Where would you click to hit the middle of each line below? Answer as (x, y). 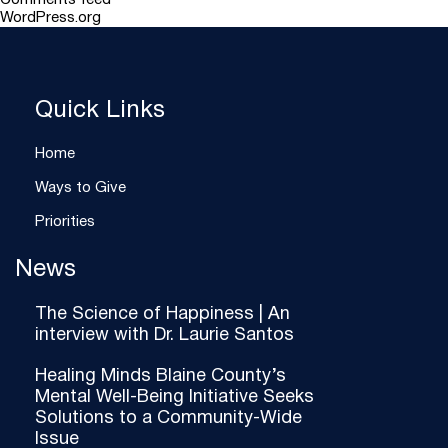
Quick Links (100, 111)
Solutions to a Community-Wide (168, 418)
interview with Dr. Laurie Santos (164, 335)
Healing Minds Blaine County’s (160, 376)
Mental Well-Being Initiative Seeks (174, 397)
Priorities (65, 222)
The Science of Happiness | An (162, 314)
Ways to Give (80, 188)
